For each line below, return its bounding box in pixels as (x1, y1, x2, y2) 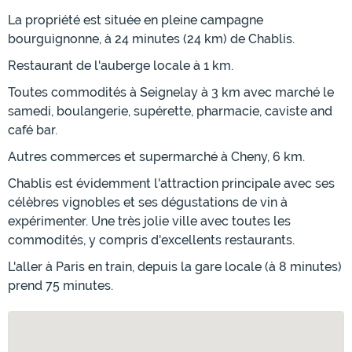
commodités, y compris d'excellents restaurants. (8, 233, 295, 248)
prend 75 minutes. (8, 278, 113, 294)
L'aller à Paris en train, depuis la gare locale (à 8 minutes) (8, 259, 342, 275)
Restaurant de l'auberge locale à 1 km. (8, 58, 233, 74)
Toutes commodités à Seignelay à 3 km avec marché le (8, 85, 334, 101)
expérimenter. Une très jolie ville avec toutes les (8, 214, 291, 229)
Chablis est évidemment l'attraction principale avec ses (8, 176, 335, 192)
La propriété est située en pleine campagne (8, 13, 263, 28)
